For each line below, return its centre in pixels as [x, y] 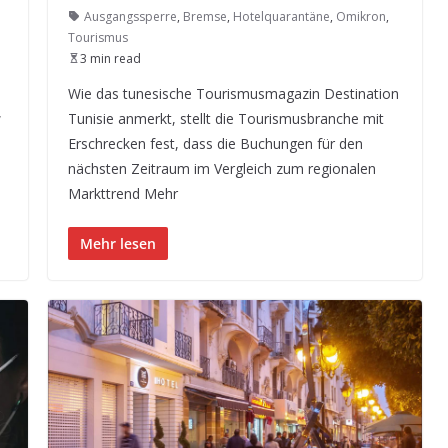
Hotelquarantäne [281, 16]
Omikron [361, 16]
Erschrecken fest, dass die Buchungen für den [215, 143]
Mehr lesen [118, 243]
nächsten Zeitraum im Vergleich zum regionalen [222, 168]
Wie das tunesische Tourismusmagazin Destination [233, 93]
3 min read [110, 58]
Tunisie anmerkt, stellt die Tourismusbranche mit [226, 118]
